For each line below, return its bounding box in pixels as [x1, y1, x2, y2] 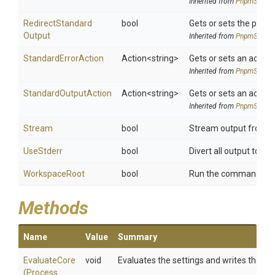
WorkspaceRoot [23, 169, 85, 179]
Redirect [23, 18, 56, 28]
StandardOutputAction [23, 88, 112, 98]
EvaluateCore [23, 255, 76, 265]
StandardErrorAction [23, 53, 104, 63]
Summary [118, 232, 157, 242]
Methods [18, 197, 88, 219]
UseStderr [23, 146, 63, 156]
